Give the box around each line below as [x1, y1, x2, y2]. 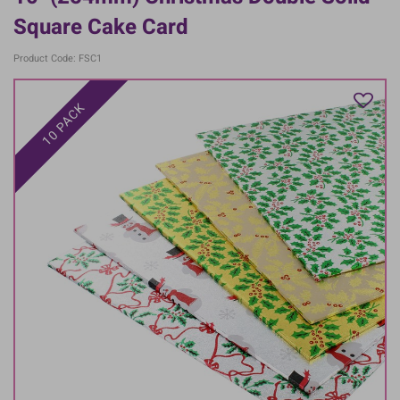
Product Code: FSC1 [13, 50, 102, 66]
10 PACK [37, 98, 90, 151]
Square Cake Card [13, 11, 188, 43]
